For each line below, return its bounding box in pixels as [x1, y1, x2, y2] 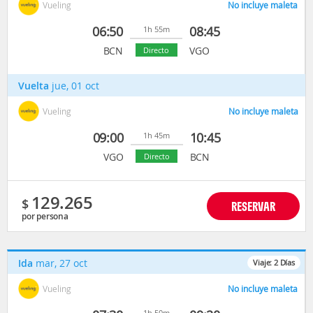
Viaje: [253, 257, 274, 268]
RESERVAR [231, 198, 275, 214]
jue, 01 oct [52, 79, 99, 92]
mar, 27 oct [36, 256, 87, 270]
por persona [22, 210, 68, 222]
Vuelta [18, 79, 49, 92]
